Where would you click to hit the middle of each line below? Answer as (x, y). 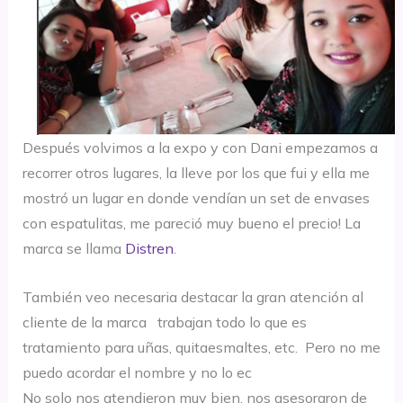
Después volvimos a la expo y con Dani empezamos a (200, 148)
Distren (149, 249)
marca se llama (73, 249)
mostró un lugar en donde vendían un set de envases (196, 198)
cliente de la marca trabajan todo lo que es (164, 322)
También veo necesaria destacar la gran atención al (193, 296)
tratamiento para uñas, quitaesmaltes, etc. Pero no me (201, 347)
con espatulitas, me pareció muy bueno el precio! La (191, 224)
